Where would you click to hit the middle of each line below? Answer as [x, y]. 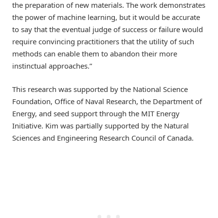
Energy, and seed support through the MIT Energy [96, 114]
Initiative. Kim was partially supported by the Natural [100, 126]
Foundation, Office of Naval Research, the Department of [107, 101]
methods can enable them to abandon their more [95, 54]
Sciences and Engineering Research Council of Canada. [103, 138]
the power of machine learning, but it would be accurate [106, 17]
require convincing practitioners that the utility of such [103, 42]
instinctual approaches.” [52, 66]
